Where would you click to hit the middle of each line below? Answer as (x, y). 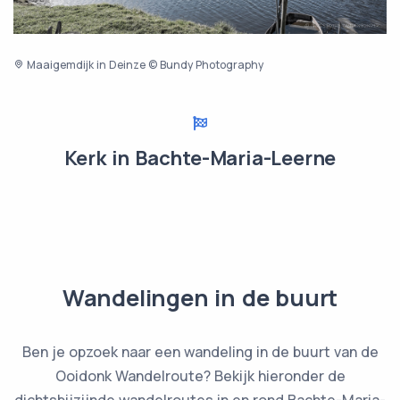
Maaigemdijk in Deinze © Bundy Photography (144, 64)
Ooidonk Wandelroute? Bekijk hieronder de (200, 375)
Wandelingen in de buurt (200, 297)
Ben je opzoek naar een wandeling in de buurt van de (200, 351)
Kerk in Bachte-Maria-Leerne (200, 158)
